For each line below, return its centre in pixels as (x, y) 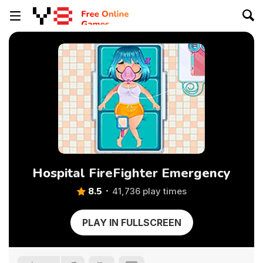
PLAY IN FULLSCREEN (131, 222)
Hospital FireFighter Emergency (131, 173)
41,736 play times (149, 191)
